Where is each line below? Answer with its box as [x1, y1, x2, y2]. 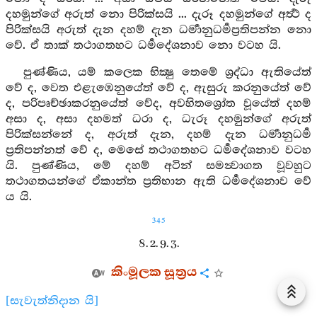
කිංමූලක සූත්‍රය [111, 263, 197, 282]
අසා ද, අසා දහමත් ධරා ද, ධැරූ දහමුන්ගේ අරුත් [6, 113, 311, 126]
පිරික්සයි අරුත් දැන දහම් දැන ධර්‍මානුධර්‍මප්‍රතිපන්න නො [6, 23, 311, 37]
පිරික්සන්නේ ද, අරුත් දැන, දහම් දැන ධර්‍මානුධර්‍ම [6, 128, 311, 142]
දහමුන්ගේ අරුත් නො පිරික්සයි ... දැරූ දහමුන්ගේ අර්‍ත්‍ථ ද [6, 8, 311, 21]
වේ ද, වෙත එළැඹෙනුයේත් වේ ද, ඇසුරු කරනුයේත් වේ [6, 81, 311, 95]
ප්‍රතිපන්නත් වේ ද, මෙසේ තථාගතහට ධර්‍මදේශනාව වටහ [6, 144, 311, 157]
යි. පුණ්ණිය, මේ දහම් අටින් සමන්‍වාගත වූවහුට [6, 159, 311, 173]
